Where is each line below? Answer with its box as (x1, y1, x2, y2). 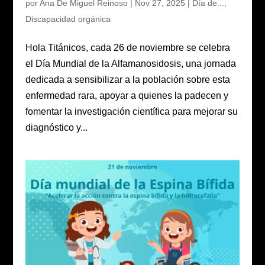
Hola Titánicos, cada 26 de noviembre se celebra (25, 42, 230, 53)
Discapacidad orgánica (25, 14, 111, 24)
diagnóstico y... (25, 122, 88, 132)
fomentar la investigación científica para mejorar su (25, 106, 238, 117)
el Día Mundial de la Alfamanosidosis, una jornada (25, 58, 236, 69)
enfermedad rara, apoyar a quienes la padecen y (25, 90, 228, 101)
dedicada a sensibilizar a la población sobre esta (25, 74, 230, 85)
